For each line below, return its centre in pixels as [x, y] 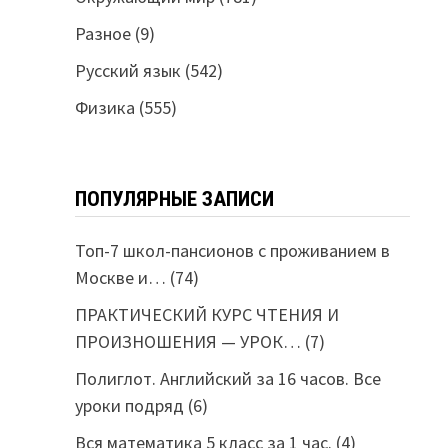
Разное [102, 33]
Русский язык [127, 70]
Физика [104, 107]
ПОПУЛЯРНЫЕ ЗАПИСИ [174, 199]
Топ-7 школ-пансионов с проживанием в [232, 250]
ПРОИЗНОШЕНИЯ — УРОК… [187, 341]
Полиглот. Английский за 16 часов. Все [227, 378]
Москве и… [120, 277]
